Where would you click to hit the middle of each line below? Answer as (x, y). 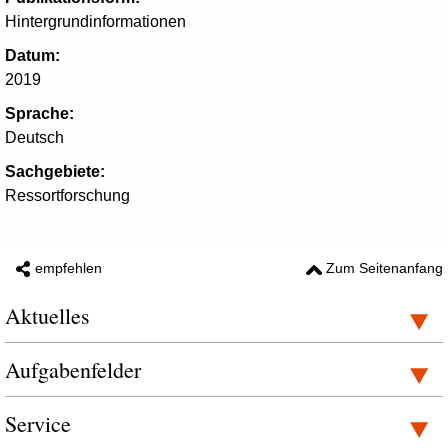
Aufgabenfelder (73, 369)
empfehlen (68, 268)
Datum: (32, 55)
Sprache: (39, 113)
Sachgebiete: (55, 171)
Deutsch (34, 137)
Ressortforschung (67, 195)
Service (38, 423)
